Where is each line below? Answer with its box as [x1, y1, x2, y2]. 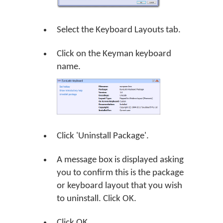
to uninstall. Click [57, 194, 122, 204]
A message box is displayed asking [57, 155, 184, 165]
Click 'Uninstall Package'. [57, 131, 149, 141]
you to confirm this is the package [57, 168, 184, 178]
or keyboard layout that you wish [57, 181, 182, 191]
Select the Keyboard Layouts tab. [57, 25, 181, 35]
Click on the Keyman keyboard [57, 49, 171, 59]
